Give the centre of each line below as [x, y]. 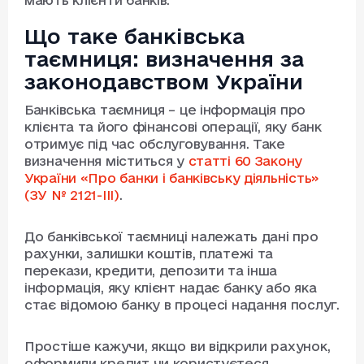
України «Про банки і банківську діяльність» [172, 178]
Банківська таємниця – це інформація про [165, 110]
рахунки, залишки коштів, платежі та [149, 254]
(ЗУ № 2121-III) [72, 195]
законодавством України [164, 82]
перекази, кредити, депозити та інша [151, 271]
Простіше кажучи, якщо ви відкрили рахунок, [178, 347]
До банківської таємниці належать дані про [171, 237]
